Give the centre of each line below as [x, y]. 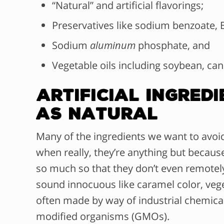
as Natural [97, 113]
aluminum [113, 45]
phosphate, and [173, 45]
